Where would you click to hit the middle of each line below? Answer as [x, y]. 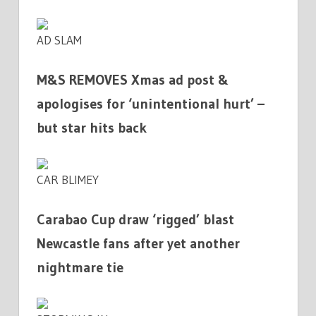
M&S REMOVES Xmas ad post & [133, 80]
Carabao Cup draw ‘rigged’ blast [135, 220]
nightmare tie [80, 268]
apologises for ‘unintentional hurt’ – [151, 104]
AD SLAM [59, 39]
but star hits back [92, 128]
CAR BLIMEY [68, 179]
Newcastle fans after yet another [138, 244]
